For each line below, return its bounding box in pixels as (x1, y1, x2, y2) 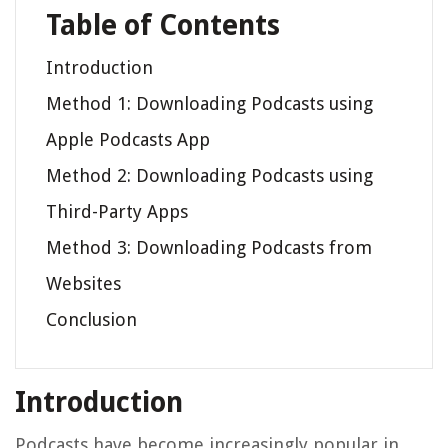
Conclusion (46, 309, 137, 331)
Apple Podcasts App (46, 129, 210, 151)
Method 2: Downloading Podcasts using (46, 165, 373, 187)
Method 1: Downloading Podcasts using (46, 93, 373, 115)
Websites (46, 273, 121, 295)
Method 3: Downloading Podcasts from (46, 237, 372, 259)
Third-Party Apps (46, 201, 188, 223)
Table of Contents (46, 9, 280, 43)
